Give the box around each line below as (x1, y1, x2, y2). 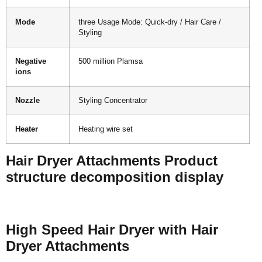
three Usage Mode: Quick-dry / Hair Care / (78, 18, 221, 26)
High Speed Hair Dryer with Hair (6, 222, 218, 238)
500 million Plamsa (78, 57, 143, 65)
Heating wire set (78, 125, 133, 133)
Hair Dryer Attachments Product (6, 153, 218, 168)
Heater (15, 125, 38, 133)
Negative (15, 57, 46, 65)
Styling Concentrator (78, 96, 147, 105)
